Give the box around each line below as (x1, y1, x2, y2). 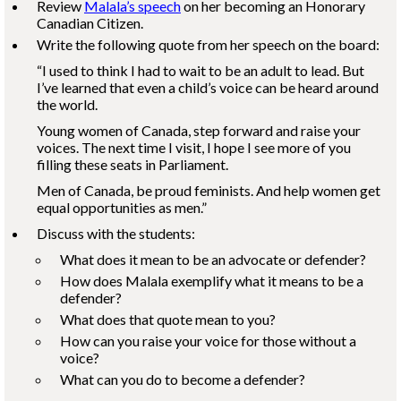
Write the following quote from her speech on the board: (37, 36, 380, 53)
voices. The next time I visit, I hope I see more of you (37, 139, 351, 156)
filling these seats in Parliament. (37, 156, 228, 173)
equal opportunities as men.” (37, 199, 207, 216)
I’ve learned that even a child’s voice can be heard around (37, 79, 379, 96)
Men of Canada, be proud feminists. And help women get (37, 182, 380, 199)
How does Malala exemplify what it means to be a (60, 272, 363, 289)
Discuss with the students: (37, 225, 195, 242)
